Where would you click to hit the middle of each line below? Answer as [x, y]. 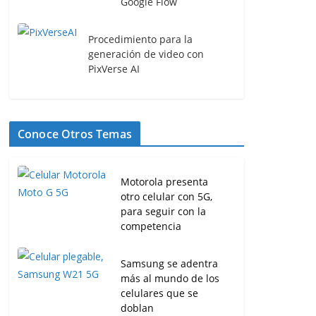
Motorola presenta [164, 182]
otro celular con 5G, [166, 196]
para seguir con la [163, 211]
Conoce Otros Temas [75, 134]
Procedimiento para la [140, 39]
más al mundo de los [170, 278]
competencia [151, 226]
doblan [137, 308]
